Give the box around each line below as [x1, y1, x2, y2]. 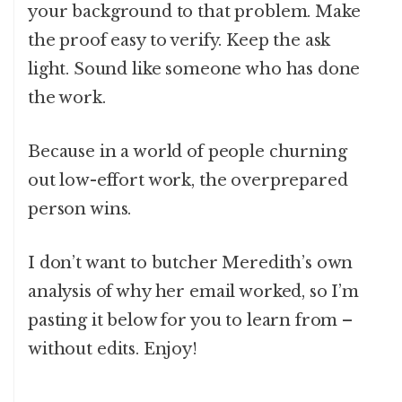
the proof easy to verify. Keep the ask [28, 31, 331, 51]
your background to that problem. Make [28, 2, 361, 22]
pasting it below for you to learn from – [28, 310, 354, 331]
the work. [28, 88, 106, 109]
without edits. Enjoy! [28, 339, 197, 360]
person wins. [28, 199, 132, 220]
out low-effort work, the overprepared [28, 170, 348, 191]
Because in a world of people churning [28, 142, 347, 162]
